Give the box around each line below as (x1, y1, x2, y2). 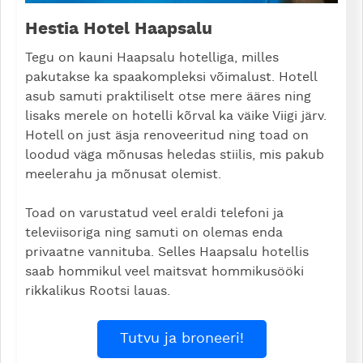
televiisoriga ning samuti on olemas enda (25, 226, 283, 240)
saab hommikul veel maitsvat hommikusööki (25, 265, 304, 279)
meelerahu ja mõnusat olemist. (25, 168, 225, 181)
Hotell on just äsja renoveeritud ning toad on (25, 129, 309, 143)
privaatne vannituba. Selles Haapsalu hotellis (25, 246, 309, 259)
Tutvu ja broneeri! (119, 331, 244, 347)
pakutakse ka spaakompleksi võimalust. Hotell (25, 70, 317, 84)
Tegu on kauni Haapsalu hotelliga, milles (25, 51, 279, 65)
